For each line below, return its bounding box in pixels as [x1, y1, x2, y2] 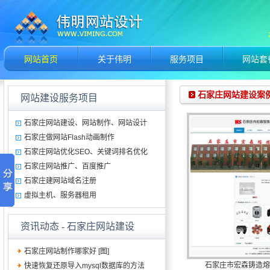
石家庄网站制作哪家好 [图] [24, 247, 109, 256]
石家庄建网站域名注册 [24, 177, 96, 185]
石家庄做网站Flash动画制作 [24, 133, 115, 142]
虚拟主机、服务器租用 [24, 191, 96, 199]
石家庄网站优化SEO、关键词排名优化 [24, 148, 148, 156]
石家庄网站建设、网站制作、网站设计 [24, 119, 147, 127]
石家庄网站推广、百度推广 [24, 162, 111, 171]
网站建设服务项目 [20, 93, 98, 103]
